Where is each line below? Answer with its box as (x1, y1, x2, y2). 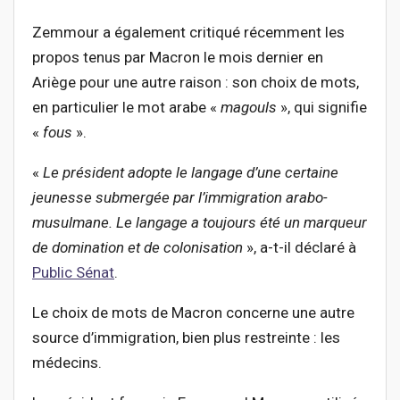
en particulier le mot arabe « (32, 98, 221, 117)
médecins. (32, 354, 102, 372)
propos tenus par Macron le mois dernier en (32, 48, 323, 67)
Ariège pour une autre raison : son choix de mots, (32, 73, 359, 92)
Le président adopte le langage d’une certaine (43, 163, 338, 182)
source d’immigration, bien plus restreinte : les (32, 329, 340, 347)
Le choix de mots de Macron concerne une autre (32, 304, 354, 322)
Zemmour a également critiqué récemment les (32, 23, 345, 42)
